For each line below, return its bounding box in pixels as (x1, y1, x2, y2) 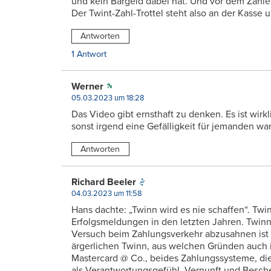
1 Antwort (71, 48, 106, 59)
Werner (71, 80, 103, 93)
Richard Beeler (71, 176, 136, 189)
